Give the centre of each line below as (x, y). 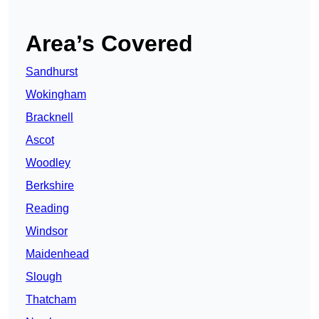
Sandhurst (52, 72)
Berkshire (50, 186)
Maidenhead (57, 254)
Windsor (47, 231)
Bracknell (49, 117)
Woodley (48, 163)
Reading (47, 209)
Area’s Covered (109, 44)
